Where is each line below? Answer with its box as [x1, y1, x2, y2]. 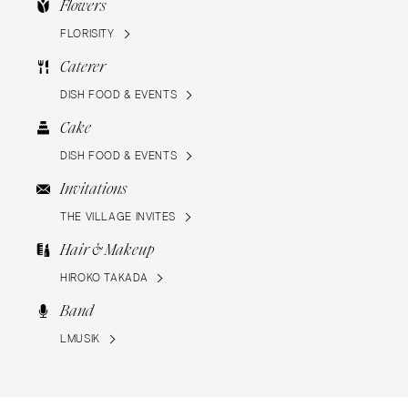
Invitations [60, 178, 127, 200]
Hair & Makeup [60, 240, 154, 261]
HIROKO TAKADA [60, 271, 148, 285]
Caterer [60, 56, 106, 78]
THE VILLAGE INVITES [60, 210, 176, 224]
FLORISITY [60, 27, 115, 41]
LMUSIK [60, 332, 100, 346]
